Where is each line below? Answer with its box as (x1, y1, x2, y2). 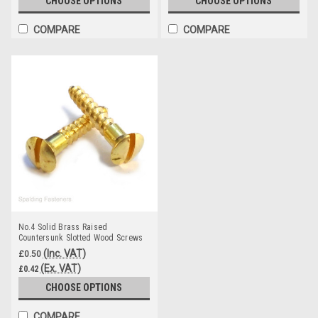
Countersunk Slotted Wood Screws (18, 232, 143, 243)
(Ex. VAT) (40, 262, 81, 274)
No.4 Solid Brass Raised (18, 221, 108, 232)
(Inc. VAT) (43, 247, 86, 259)
